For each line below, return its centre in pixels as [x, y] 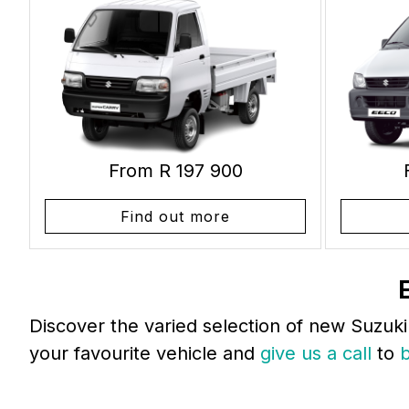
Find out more [175, 216]
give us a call [319, 353]
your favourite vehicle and [145, 353]
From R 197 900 [175, 170]
